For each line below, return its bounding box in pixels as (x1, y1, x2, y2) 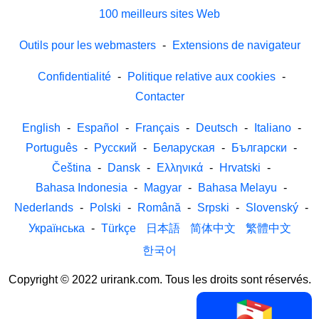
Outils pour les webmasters (19, 38, 156, 51)
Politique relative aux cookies (127, 70, 276, 83)
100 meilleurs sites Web (99, 7, 220, 20)
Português (26, 141, 78, 154)
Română (137, 201, 181, 214)
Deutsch (195, 121, 238, 134)
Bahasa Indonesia (36, 181, 127, 194)
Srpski (197, 201, 229, 214)
